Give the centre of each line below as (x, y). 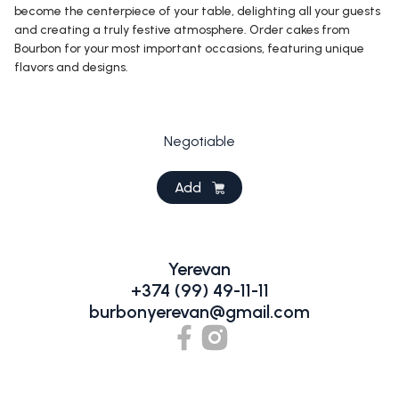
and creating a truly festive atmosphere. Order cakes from (182, 30)
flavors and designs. (71, 67)
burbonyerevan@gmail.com (199, 312)
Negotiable (199, 141)
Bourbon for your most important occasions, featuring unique (189, 49)
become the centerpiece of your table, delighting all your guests (197, 11)
